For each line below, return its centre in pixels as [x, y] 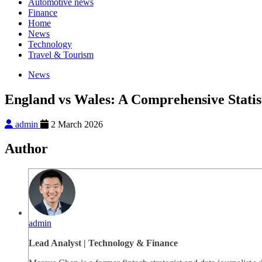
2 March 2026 [76, 124]
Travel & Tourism [61, 54]
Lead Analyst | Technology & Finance [103, 243]
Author [26, 149]
